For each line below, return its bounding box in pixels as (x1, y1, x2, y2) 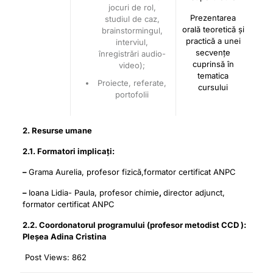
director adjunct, (163, 188, 225, 197)
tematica (197, 71, 229, 80)
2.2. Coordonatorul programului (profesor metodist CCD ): (22, 220, 246, 230)
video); (119, 60, 146, 70)
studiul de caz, (104, 14, 160, 24)
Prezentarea (190, 13, 236, 23)
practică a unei (185, 36, 241, 46)
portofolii (115, 90, 149, 99)
